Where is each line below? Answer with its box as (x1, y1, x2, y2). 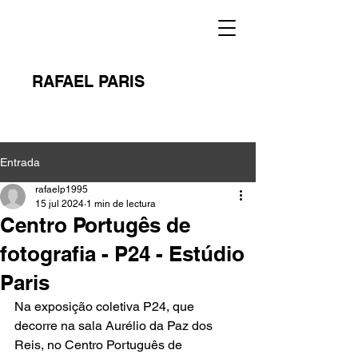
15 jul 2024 (35, 198, 84, 209)
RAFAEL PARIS (32, 72, 145, 91)
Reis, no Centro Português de (14, 337, 185, 352)
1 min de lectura (86, 198, 156, 209)
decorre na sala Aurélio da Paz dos (14, 318, 216, 333)
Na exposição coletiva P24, (14, 299, 173, 314)
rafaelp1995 (35, 184, 88, 195)
